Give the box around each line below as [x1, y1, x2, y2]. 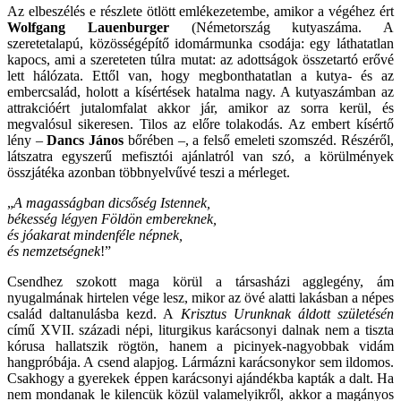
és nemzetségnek [7, 243, 100, 259]
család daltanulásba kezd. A [7, 305, 181, 321]
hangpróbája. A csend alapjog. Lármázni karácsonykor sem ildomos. [7, 354, 394, 370]
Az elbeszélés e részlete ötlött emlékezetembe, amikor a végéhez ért [7, 3, 394, 19]
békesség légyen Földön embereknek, [7, 210, 217, 226]
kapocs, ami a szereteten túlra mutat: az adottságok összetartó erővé [7, 51, 394, 67]
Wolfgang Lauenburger [7, 19, 169, 35]
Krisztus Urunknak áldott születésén [180, 305, 395, 321]
